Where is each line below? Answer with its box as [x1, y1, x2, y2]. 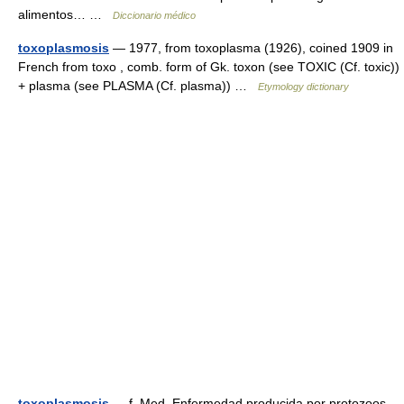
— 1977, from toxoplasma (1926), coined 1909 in [109, 41, 393, 55]
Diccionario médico [113, 10, 196, 21]
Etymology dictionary [258, 81, 349, 92]
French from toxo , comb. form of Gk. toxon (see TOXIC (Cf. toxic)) [18, 60, 399, 74]
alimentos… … [18, 7, 113, 22]
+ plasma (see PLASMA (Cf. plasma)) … [18, 78, 258, 93]
